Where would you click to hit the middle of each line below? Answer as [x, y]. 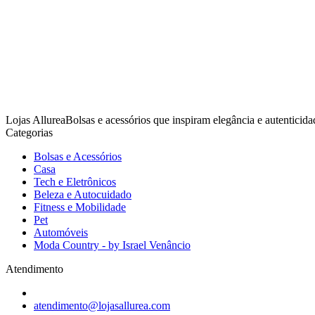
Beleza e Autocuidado [83, 194]
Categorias [29, 132]
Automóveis [61, 232]
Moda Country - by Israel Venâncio [112, 245]
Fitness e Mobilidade [80, 207]
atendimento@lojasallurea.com [102, 305]
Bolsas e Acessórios [78, 156]
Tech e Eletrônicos [75, 181]
